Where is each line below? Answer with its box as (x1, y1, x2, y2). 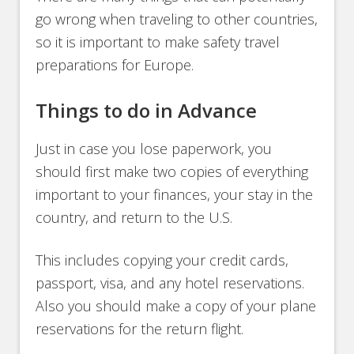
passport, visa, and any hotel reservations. (36, 273, 305, 293)
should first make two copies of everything (36, 162, 309, 182)
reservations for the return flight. (36, 319, 244, 339)
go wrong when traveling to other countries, (36, 9, 318, 29)
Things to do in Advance (36, 97, 258, 124)
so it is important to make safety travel (36, 32, 281, 52)
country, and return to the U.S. (36, 208, 233, 228)
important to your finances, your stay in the (36, 185, 314, 205)
